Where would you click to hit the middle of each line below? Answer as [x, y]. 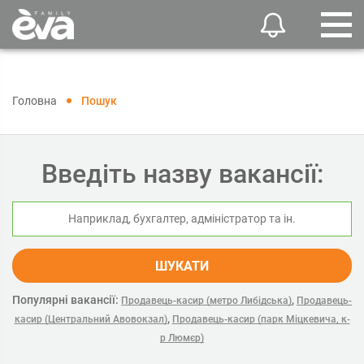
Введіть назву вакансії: [182, 174]
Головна [35, 101]
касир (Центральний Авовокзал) [91, 319]
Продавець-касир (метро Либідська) [206, 301]
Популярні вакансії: [65, 300]
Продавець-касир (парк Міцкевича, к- [261, 319]
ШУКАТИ [182, 266]
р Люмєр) [182, 338]
